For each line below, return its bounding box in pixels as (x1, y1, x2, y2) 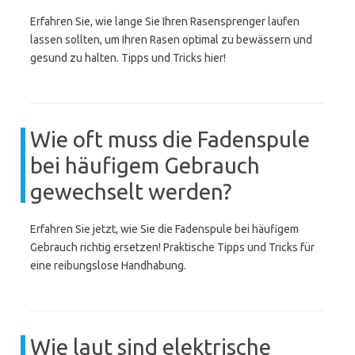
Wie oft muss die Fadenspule (30, 127, 310, 151)
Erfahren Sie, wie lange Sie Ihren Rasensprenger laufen (30, 15, 300, 28)
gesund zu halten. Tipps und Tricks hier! (30, 52, 226, 64)
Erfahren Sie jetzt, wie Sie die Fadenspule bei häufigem (30, 223, 299, 235)
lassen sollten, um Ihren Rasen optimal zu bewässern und (30, 33, 312, 46)
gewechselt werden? (30, 179, 231, 204)
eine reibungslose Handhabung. (30, 259, 186, 272)
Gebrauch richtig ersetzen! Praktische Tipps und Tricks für (30, 241, 315, 254)
